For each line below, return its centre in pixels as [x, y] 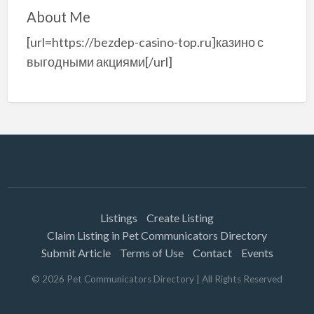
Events [257, 252]
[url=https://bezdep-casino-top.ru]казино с [145, 42]
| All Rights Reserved [238, 279]
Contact [212, 252]
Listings [119, 217]
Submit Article [76, 252]
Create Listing [180, 217]
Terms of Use [151, 252]
